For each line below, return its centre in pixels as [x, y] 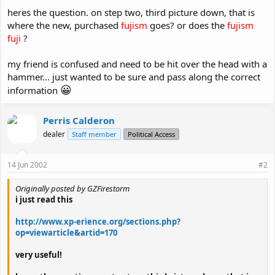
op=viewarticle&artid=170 [66, 233]
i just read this [44, 199]
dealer [54, 134]
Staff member [94, 134]
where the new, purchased [64, 25]
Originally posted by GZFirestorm [72, 188]
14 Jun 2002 [27, 165]
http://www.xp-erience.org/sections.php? [98, 222]
